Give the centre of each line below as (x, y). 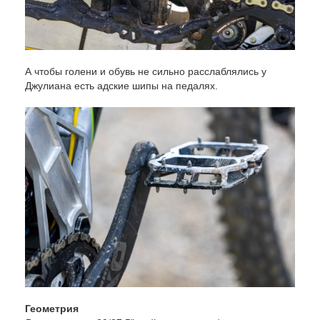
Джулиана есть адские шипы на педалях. (123, 86)
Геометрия (52, 309)
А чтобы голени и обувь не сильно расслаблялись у (146, 72)
